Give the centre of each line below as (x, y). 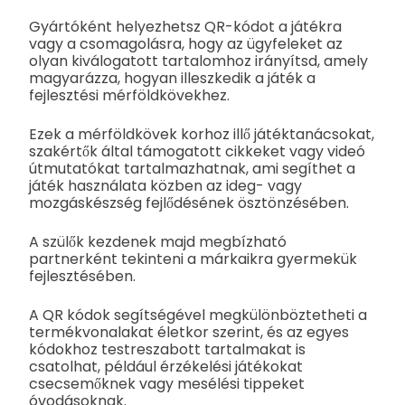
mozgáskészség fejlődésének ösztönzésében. (189, 203)
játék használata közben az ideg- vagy (165, 186)
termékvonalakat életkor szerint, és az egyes (189, 333)
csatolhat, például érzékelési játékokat (166, 367)
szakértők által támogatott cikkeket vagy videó (197, 152)
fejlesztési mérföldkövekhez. (129, 96)
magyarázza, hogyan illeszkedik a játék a (172, 79)
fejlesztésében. (82, 277)
